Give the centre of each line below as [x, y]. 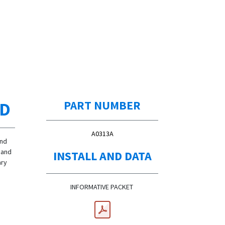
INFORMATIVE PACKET [102, 187]
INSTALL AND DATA [102, 156]
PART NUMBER [102, 105]
